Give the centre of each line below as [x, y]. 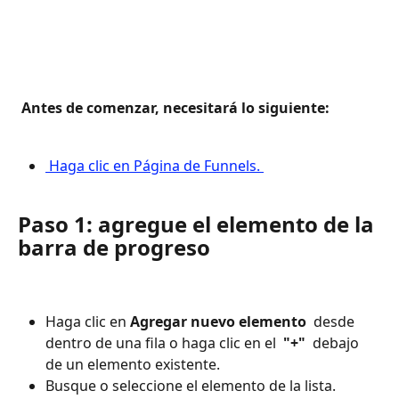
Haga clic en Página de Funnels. [156, 166]
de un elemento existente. [133, 364]
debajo [336, 342]
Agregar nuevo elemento [220, 321]
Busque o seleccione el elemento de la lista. [191, 385]
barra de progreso [114, 248]
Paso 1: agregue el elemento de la [199, 224]
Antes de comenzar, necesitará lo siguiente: [177, 108]
